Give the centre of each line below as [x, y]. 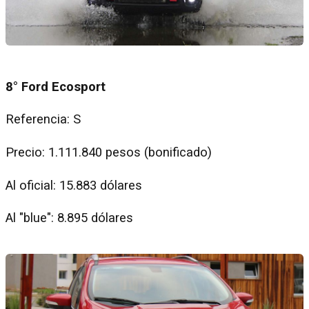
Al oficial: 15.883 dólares [74, 185]
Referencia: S [45, 120]
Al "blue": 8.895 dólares [71, 218]
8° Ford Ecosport [56, 87]
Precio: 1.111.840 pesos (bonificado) [109, 152]
